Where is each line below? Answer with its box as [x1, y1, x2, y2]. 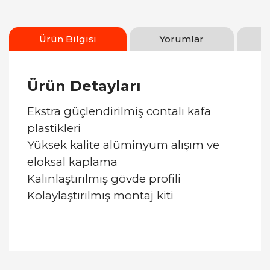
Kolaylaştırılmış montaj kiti [27, 189, 174, 202]
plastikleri [27, 121, 81, 135]
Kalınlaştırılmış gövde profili [27, 172, 181, 186]
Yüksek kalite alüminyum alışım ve [27, 138, 219, 152]
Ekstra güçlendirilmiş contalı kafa [27, 104, 211, 118]
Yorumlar [160, 33, 204, 45]
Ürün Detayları [27, 77, 141, 95]
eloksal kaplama [27, 155, 118, 169]
